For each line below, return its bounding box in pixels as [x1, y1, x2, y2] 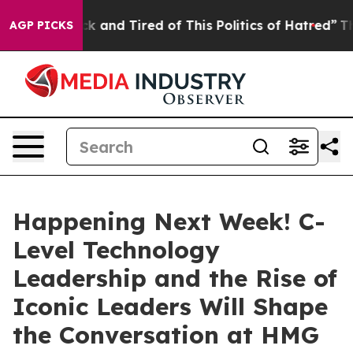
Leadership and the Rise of [13, 263, 337, 293]
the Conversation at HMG [13, 320, 319, 350]
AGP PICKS [9, 18, 73, 32]
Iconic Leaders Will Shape [13, 292, 328, 321]
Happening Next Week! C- [13, 206, 325, 236]
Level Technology [13, 235, 220, 265]
